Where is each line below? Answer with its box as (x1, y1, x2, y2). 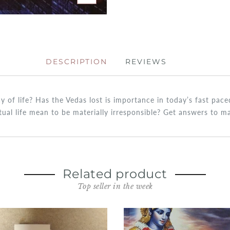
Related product (63, 166, 167, 181)
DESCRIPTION (45, 56, 107, 66)
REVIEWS (125, 56, 167, 66)
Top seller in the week (77, 181, 153, 191)
